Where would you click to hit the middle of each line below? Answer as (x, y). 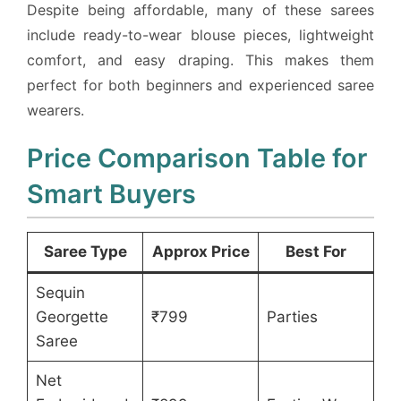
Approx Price (200, 252)
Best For (316, 252)
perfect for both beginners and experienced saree (200, 85)
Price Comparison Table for (197, 158)
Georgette (72, 317)
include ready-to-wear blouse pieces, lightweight (200, 35)
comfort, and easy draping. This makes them (200, 60)
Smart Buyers (111, 194)
